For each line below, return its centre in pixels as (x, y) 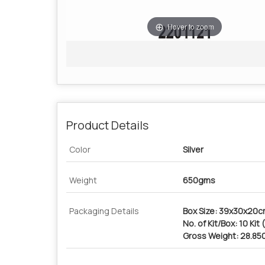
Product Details (107, 125)
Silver (193, 149)
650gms (199, 180)
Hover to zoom (191, 26)
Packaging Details (104, 211)
